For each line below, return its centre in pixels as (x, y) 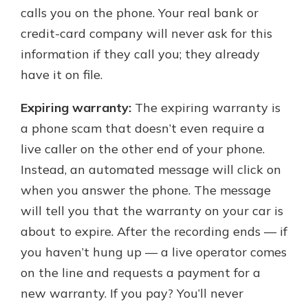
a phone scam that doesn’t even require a (143, 128)
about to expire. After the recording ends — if (154, 231)
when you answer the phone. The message (146, 190)
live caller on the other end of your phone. (143, 149)
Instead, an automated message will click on (151, 169)
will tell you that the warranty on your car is (152, 211)
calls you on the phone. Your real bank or (140, 13)
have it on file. (62, 75)
